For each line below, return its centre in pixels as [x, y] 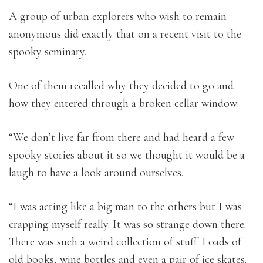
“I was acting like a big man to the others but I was [125, 207]
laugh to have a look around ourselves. [96, 173]
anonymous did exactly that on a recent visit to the [125, 34]
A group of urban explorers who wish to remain [118, 16]
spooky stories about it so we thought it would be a [127, 155]
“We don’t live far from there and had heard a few [122, 137]
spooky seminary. [48, 52]
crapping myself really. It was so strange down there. [127, 224]
